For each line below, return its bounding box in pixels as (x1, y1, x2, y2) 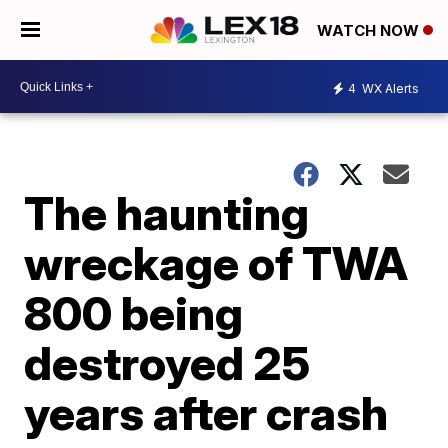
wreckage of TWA (24, 235, 409, 291)
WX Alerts (359, 80, 419, 96)
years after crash (24, 385, 389, 441)
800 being (24, 285, 244, 341)
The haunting (24, 185, 310, 241)
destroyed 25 (24, 335, 311, 391)
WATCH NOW (317, 21, 423, 41)
